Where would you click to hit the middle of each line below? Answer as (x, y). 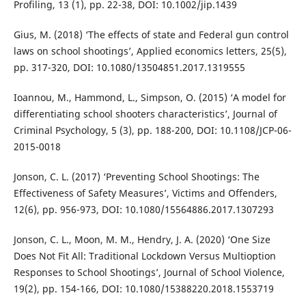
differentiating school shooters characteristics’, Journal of (145, 114)
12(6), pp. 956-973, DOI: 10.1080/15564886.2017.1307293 (143, 210)
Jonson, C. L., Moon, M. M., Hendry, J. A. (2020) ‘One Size (142, 240)
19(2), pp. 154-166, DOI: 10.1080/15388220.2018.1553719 (143, 289)
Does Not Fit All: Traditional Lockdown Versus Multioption (144, 256)
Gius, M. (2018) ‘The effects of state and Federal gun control (151, 34)
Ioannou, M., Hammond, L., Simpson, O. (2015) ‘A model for (150, 97)
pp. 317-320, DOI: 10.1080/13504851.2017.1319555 (129, 67)
